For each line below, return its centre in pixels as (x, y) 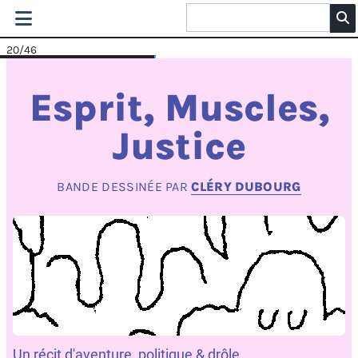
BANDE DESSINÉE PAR (124, 186)
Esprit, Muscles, (179, 108)
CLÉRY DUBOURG (246, 186)
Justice (179, 147)
